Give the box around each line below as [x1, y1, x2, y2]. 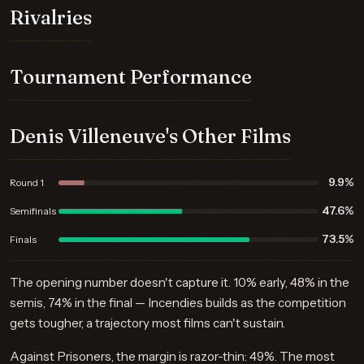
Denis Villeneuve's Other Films [10, 124, 291, 148]
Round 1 [10, 175, 44, 188]
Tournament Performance [10, 65, 252, 89]
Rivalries [10, 6, 92, 29]
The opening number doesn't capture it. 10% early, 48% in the [10, 275, 349, 290]
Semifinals [10, 204, 56, 217]
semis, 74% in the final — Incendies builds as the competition [10, 295, 346, 310]
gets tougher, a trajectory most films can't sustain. [10, 315, 285, 331]
